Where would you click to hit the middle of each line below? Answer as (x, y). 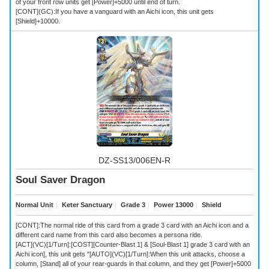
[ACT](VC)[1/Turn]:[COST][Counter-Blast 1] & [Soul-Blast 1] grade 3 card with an (133, 244)
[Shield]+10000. (38, 21)
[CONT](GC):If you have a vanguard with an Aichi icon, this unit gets (115, 11)
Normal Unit (35, 205)
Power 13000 (173, 205)
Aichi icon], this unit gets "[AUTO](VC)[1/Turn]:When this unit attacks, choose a (130, 254)
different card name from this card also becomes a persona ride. (109, 234)
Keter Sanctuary (86, 205)
